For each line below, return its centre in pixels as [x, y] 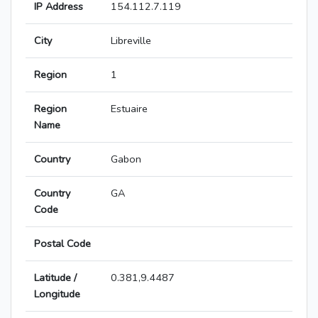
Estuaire [129, 109]
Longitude [57, 294]
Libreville [131, 41]
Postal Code [62, 244]
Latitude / [55, 278]
